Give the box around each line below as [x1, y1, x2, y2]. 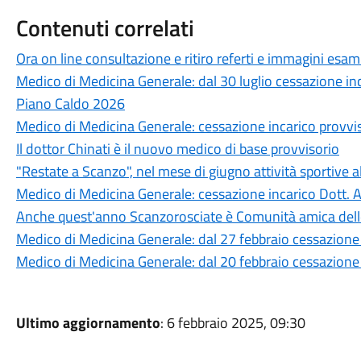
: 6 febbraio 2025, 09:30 [160, 312, 305, 334]
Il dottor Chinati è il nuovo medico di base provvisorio [15, 138, 339, 160]
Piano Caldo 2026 [15, 93, 125, 114]
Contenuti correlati [15, 10, 194, 45]
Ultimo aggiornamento [15, 312, 160, 334]
